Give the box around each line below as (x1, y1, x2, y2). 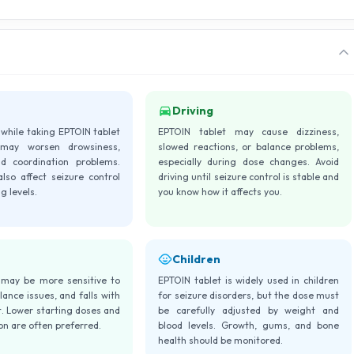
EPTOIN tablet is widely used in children (158, 274, 339, 287)
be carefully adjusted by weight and (158, 304, 339, 317)
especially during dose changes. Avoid (158, 156, 339, 168)
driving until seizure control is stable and (158, 171, 339, 183)
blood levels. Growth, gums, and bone (158, 319, 339, 332)
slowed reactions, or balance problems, (158, 141, 339, 153)
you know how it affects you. (158, 186, 283, 198)
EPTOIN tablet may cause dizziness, (158, 126, 339, 138)
